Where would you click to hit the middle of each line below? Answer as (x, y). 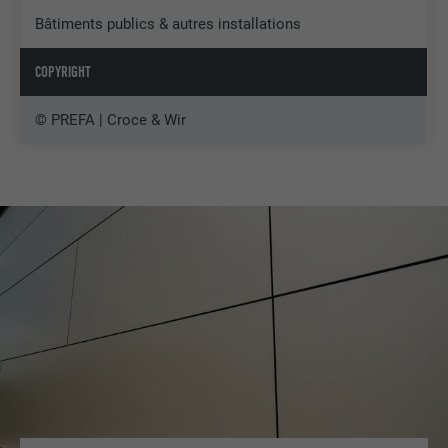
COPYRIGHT (63, 71)
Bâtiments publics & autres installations (168, 23)
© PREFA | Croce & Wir (111, 119)
